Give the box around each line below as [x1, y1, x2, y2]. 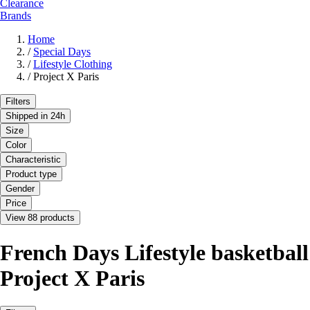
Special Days [33, 46, 91, 58]
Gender [6, 183, 35, 194]
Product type [6, 169, 57, 180]
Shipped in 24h [6, 111, 65, 122]
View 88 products [6, 212, 75, 224]
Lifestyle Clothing [33, 58, 112, 71]
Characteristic [6, 154, 61, 165]
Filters [6, 96, 30, 107]
